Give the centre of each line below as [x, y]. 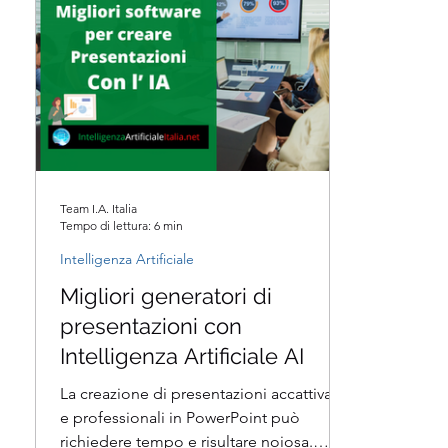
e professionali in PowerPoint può [180, 417]
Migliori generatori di [166, 296]
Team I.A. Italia [98, 208]
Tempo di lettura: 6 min [121, 225]
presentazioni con [151, 326]
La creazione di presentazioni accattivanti [205, 393]
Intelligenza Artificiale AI [182, 356]
